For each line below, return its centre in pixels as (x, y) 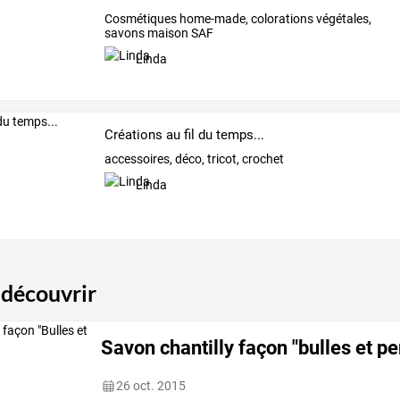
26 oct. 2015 (151, 386)
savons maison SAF (158, 33)
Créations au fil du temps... (184, 134)
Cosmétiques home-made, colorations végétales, (237, 19)
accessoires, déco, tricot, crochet (194, 158)
